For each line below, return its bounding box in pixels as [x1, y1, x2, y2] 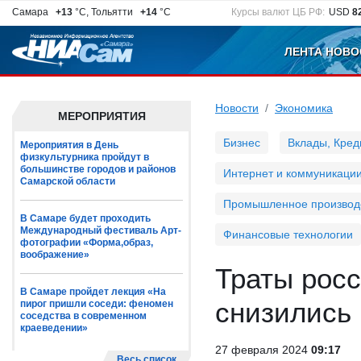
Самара [12, 6, 53, 18]
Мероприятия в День [20, 139, 118, 151]
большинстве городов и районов [20, 164, 176, 175]
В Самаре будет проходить [20, 213, 151, 224]
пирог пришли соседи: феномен [20, 298, 173, 309]
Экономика [275, 102, 333, 114]
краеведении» [20, 322, 88, 334]
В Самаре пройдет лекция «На [20, 286, 166, 297]
